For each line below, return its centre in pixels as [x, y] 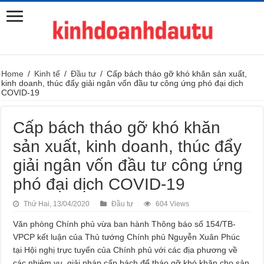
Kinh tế [47, 74]
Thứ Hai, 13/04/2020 [57, 204]
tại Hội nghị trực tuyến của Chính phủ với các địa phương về [126, 250]
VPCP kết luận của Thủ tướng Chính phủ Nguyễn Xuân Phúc [127, 237]
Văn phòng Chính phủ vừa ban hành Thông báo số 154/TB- [125, 224]
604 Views [173, 204]
